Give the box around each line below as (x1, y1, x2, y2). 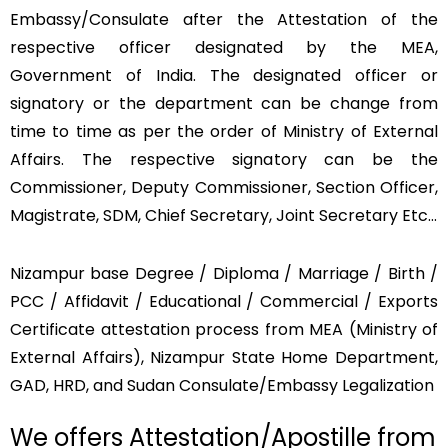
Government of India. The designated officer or (10, 64, 438, 88)
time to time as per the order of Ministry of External (10, 120, 438, 144)
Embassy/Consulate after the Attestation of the (10, 8, 438, 32)
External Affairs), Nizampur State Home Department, (10, 346, 438, 370)
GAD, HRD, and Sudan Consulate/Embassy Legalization (10, 374, 434, 398)
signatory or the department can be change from (10, 92, 438, 116)
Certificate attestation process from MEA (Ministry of (10, 318, 438, 342)
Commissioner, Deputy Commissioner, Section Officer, (10, 176, 438, 200)
